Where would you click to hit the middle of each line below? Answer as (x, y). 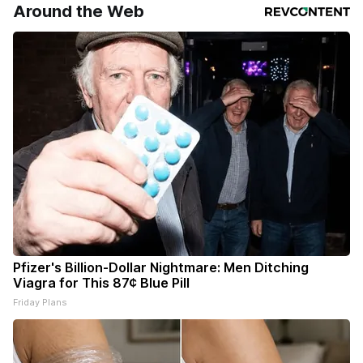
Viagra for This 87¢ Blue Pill (101, 283)
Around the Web (79, 12)
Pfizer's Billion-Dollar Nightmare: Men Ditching (161, 268)
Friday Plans (40, 303)
